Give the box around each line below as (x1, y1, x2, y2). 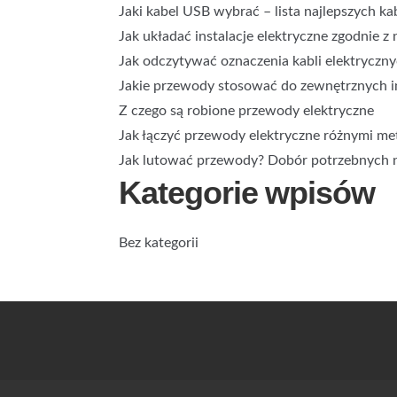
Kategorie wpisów (119, 175, 375, 211)
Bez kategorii (119, 236, 199, 250)
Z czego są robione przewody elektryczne (119, 104, 375, 118)
